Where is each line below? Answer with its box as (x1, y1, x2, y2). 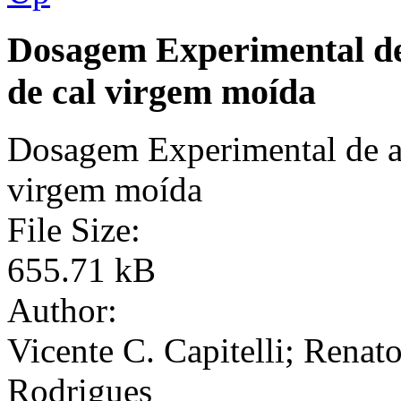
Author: (7, 291, 117, 330)
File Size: (7, 210, 141, 250)
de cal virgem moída (7, 71, 316, 112)
